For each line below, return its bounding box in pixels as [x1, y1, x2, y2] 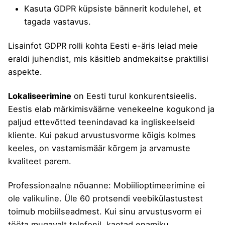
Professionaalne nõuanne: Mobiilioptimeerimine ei [8, 180, 205, 191]
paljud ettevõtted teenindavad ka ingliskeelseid [8, 117, 195, 128]
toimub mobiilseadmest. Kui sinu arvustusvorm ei [8, 206, 201, 217]
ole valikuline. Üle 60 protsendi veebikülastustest [8, 193, 203, 204]
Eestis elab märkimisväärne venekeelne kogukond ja [8, 104, 214, 115]
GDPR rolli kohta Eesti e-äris [44, 41, 155, 51]
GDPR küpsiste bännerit [54, 3, 147, 14]
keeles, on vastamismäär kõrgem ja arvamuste [8, 143, 190, 154]
